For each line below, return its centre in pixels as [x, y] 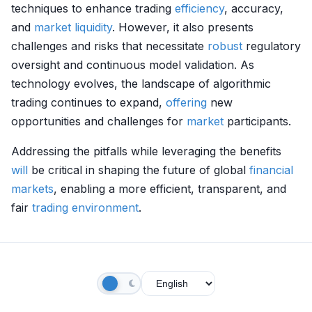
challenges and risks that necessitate [109, 46]
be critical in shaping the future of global [139, 170]
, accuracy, [254, 8]
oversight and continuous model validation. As [133, 65]
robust [225, 46]
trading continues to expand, [88, 102]
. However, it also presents [183, 27]
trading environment [85, 208]
